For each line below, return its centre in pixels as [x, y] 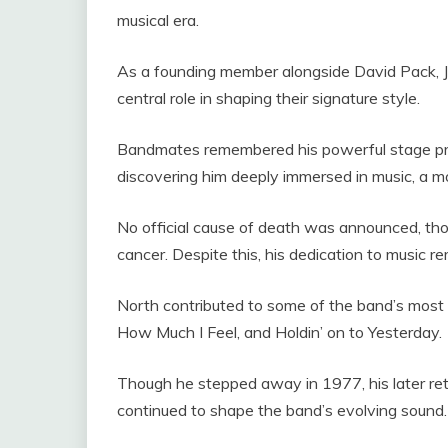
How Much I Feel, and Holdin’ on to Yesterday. [279, 332]
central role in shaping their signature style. [268, 98]
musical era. [158, 20]
